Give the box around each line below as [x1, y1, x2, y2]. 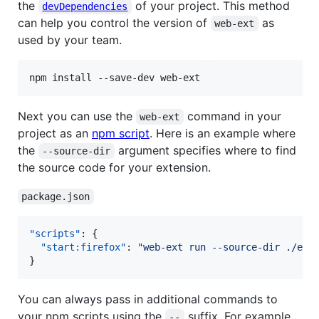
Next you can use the [18, 108, 136, 123]
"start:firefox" [41, 241, 126, 253]
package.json [21, 190, 90, 202]
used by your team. [18, 32, 122, 47]
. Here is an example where [150, 125, 296, 140]
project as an [18, 125, 92, 140]
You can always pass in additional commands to [18, 291, 278, 306]
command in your [183, 108, 285, 123]
